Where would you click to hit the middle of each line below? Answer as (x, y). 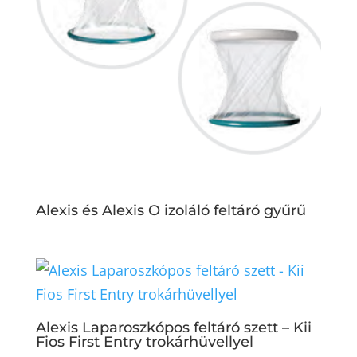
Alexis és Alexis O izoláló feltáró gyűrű (171, 211)
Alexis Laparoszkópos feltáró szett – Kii (173, 327)
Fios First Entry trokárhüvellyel (144, 341)
